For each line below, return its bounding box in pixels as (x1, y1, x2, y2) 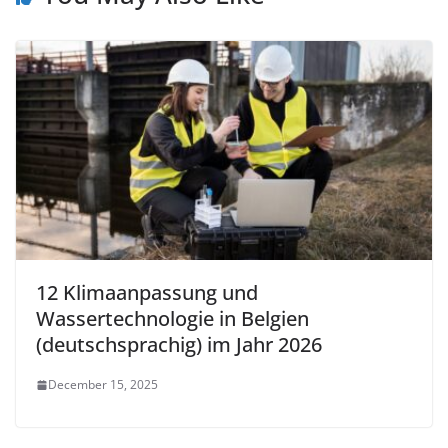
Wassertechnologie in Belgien (36, 305, 309, 333)
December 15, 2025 (48, 376, 158, 394)
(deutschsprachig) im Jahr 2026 (36, 331, 322, 359)
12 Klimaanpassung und (36, 279, 258, 307)
